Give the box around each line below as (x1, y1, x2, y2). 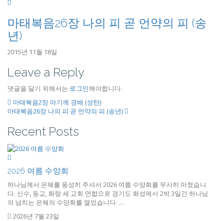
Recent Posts (7, 124, 79, 139)
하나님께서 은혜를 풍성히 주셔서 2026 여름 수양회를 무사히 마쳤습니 (7, 180, 206, 189)
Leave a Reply (7, 65, 84, 79)
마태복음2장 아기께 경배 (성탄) (11, 98, 101, 107)
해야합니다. (89, 84, 122, 93)
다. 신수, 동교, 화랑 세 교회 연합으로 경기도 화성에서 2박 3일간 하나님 (7, 188, 208, 198)
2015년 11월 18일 (7, 47, 57, 56)
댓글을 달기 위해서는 (7, 84, 70, 93)
